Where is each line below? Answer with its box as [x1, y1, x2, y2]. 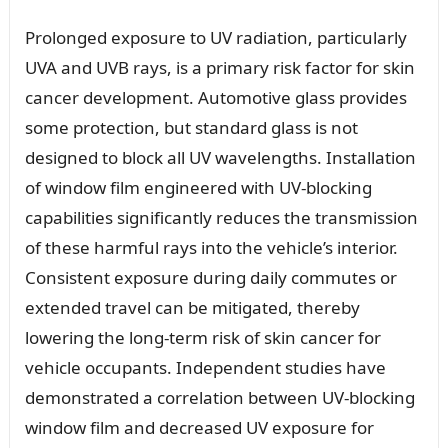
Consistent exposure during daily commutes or [24, 265, 397, 289]
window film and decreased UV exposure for [24, 415, 374, 439]
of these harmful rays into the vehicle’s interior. [24, 235, 398, 259]
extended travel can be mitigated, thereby [24, 295, 360, 319]
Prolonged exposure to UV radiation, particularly [24, 25, 407, 49]
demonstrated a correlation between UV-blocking [24, 385, 415, 409]
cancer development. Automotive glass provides [24, 85, 407, 109]
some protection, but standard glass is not [24, 115, 358, 139]
